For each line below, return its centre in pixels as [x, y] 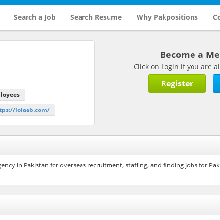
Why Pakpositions [167, 17]
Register [177, 83]
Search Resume [96, 17]
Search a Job [34, 17]
